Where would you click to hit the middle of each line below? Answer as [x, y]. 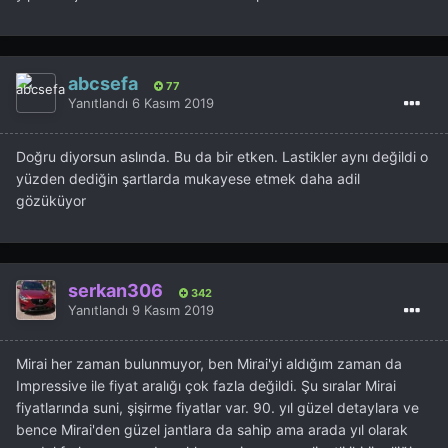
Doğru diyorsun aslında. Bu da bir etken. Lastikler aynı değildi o [222, 156]
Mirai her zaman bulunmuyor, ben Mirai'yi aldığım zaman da [209, 363]
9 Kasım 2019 [173, 310]
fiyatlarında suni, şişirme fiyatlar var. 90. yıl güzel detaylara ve [217, 407]
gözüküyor [51, 200]
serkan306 [115, 291]
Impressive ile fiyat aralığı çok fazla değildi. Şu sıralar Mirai [206, 385]
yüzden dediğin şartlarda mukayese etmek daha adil [188, 178]
